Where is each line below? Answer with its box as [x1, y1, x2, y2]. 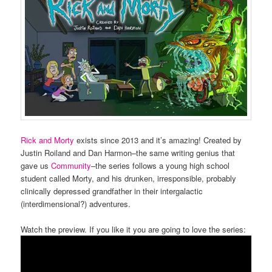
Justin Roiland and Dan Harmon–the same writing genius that [21, 146, 236, 158]
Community [51, 159, 92, 171]
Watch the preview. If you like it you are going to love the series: [21, 223, 246, 235]
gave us [21, 159, 52, 171]
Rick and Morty [21, 134, 75, 146]
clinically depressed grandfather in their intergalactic [21, 185, 203, 197]
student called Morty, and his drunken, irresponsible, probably [21, 172, 237, 184]
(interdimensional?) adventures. [21, 197, 131, 209]
